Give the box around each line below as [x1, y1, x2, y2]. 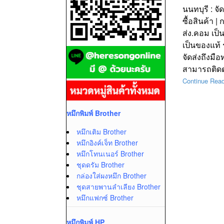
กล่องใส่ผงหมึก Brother [76, 170, 146, 180]
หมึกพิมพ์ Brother [66, 108, 120, 118]
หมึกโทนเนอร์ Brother [76, 148, 144, 158]
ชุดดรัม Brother [76, 159, 124, 169]
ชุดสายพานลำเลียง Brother [76, 181, 160, 191]
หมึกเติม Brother [76, 126, 126, 136]
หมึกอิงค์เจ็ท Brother [76, 137, 138, 147]
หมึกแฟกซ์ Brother [76, 192, 133, 202]
